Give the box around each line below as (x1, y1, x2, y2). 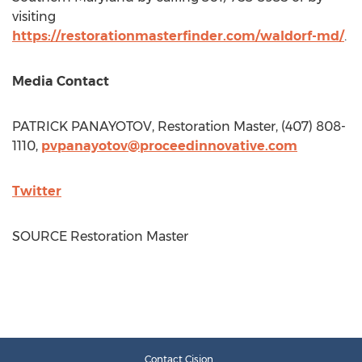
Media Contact (12, 74, 109, 89)
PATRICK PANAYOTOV (12, 119, 152, 134)
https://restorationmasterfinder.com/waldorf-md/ (12, 28, 344, 44)
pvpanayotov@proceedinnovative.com (41, 138, 297, 154)
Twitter (12, 183, 61, 199)
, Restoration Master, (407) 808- (152, 119, 346, 134)
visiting (12, 9, 56, 24)
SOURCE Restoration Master (12, 229, 188, 244)
